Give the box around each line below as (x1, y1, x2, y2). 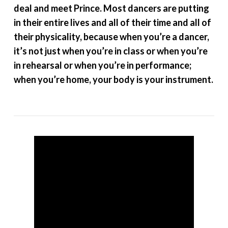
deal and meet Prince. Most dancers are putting (13, 3, 209, 14)
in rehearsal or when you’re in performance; (13, 60, 191, 71)
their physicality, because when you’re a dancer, (13, 31, 209, 43)
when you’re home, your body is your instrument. (13, 74, 213, 85)
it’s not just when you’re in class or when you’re (13, 45, 208, 57)
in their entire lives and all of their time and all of (13, 17, 211, 28)
